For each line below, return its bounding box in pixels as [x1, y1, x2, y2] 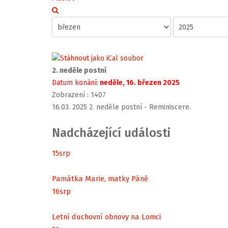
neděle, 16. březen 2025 [98, 78, 180, 88]
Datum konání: [52, 78, 98, 88]
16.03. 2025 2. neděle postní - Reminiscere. [52, 103, 191, 112]
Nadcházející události [52, 126, 170, 140]
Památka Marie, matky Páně [52, 174, 148, 183]
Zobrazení [52, 91, 85, 100]
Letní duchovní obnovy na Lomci [52, 212, 161, 221]
